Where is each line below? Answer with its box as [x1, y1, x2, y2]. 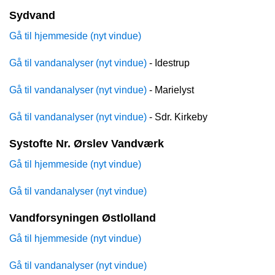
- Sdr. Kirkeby [147, 112, 207, 123]
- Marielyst [147, 85, 194, 96]
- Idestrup [147, 58, 190, 69]
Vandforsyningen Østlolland [9, 212, 156, 225]
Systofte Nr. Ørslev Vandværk [9, 137, 164, 150]
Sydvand [9, 9, 55, 22]
